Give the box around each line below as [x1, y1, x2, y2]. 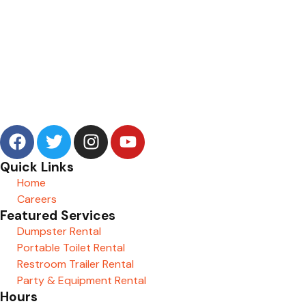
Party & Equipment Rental [17, 273, 146, 288]
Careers [17, 191, 57, 206]
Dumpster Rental [17, 223, 101, 238]
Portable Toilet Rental [17, 240, 125, 255]
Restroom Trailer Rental [17, 256, 134, 271]
